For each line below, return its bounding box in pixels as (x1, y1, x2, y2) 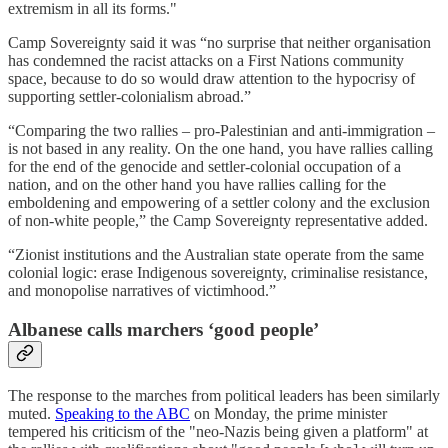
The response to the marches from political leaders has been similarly (8, 386, 440, 404)
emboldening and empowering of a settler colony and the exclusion (8, 194, 430, 212)
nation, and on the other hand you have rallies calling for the (8, 176, 386, 194)
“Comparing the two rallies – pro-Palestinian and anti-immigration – (8, 122, 435, 140)
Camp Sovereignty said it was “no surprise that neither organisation (8, 34, 431, 52)
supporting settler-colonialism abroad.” (8, 88, 251, 106)
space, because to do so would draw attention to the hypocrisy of (8, 70, 415, 88)
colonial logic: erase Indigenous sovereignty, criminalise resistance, (8, 264, 428, 282)
